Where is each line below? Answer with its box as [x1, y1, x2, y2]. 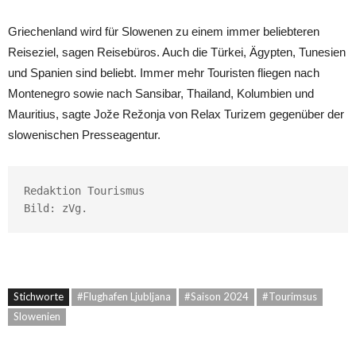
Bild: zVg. [24, 201, 87, 215]
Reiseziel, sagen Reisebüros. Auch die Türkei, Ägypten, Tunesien [8, 44, 346, 59]
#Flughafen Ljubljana [77, 289, 171, 303]
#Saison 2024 [184, 289, 249, 303]
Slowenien [14, 309, 60, 323]
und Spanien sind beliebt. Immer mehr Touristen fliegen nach [8, 65, 319, 79]
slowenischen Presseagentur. [8, 127, 161, 141]
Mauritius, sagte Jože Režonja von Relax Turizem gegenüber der [8, 106, 344, 121]
